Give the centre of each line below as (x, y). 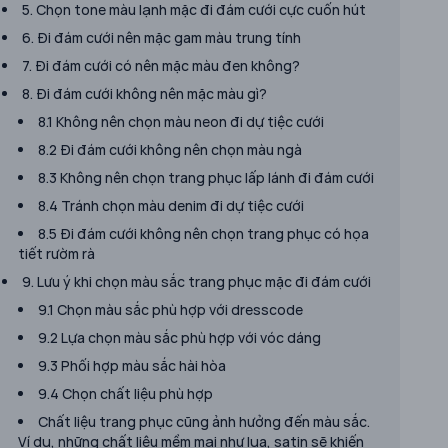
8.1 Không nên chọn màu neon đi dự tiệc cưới (181, 121)
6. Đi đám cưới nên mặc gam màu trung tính (161, 37)
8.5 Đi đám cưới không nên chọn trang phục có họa (203, 233)
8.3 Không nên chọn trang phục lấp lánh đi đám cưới (206, 177)
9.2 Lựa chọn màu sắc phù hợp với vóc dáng (179, 337)
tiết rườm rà (56, 253)
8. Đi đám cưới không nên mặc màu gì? (144, 93)
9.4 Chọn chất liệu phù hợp (125, 393)
